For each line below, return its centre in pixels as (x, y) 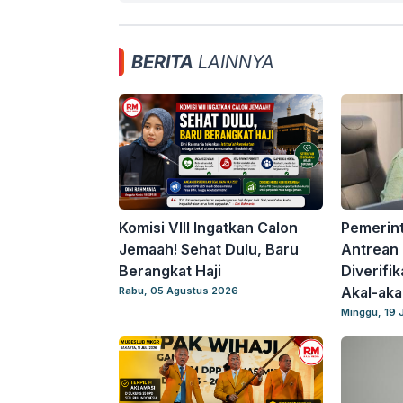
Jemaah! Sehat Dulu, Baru (209, 250)
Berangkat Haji (170, 271)
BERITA (162, 63)
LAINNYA (234, 63)
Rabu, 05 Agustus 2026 (179, 291)
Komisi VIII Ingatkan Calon (208, 228)
